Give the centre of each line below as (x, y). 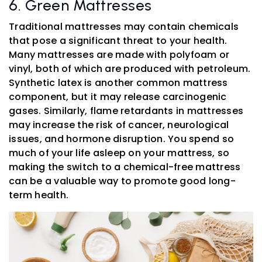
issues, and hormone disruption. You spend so (121, 139)
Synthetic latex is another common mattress (118, 82)
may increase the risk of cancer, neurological (119, 125)
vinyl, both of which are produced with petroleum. (130, 68)
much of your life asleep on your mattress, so (119, 153)
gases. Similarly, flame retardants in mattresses (126, 111)
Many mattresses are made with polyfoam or (119, 54)
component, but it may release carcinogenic (118, 96)
